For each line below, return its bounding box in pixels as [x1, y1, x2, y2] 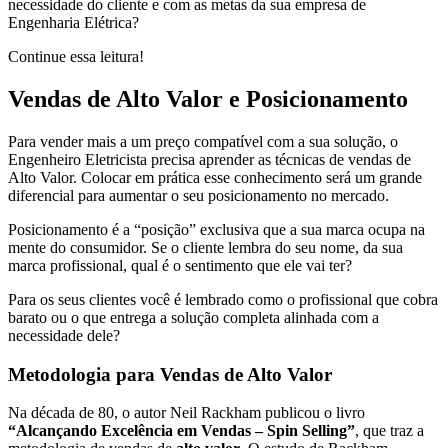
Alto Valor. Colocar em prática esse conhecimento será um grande [8, 168, 422, 186]
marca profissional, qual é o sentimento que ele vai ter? [8, 256, 356, 274]
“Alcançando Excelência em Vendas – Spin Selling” [8, 422, 355, 440]
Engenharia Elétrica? [8, 14, 139, 32]
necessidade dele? [8, 326, 120, 344]
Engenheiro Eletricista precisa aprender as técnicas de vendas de [8, 150, 411, 168]
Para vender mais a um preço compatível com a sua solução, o [8, 132, 398, 150]
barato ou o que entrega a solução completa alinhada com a [8, 308, 379, 326]
